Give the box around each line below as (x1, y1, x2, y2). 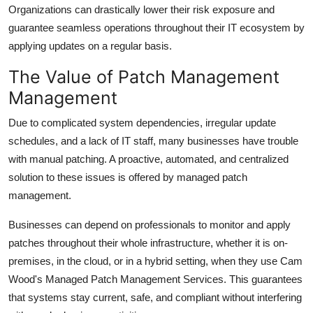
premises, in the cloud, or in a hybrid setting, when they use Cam (8, 254, 303, 267)
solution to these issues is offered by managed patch (8, 170, 247, 183)
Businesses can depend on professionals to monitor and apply (8, 218, 291, 231)
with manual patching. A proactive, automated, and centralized (8, 152, 289, 165)
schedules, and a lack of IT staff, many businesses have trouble (8, 134, 298, 147)
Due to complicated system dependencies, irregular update (8, 116, 276, 129)
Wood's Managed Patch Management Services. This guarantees (8, 272, 303, 285)
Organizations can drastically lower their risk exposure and (8, 3, 275, 15)
